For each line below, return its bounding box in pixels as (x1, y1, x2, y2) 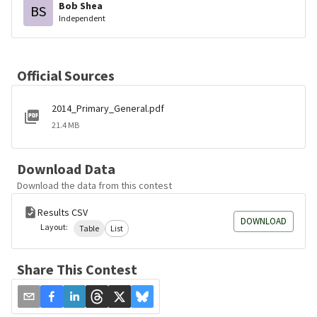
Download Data (17, 160, 115, 178)
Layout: (40, 221, 68, 232)
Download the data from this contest (17, 179, 172, 192)
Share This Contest (17, 260, 137, 278)
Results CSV (38, 206, 88, 219)
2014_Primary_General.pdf (52, 102, 164, 115)
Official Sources (17, 67, 115, 84)
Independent (59, 12, 105, 23)
